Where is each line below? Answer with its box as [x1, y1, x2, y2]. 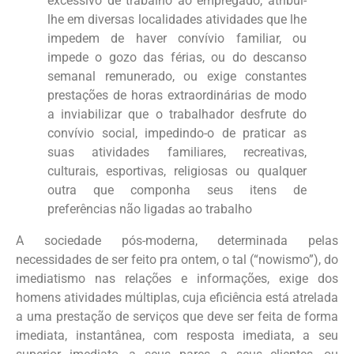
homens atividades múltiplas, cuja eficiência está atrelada [16, 289, 338, 305]
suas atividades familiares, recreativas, [47, 144, 307, 160]
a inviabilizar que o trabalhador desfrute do [47, 106, 307, 122]
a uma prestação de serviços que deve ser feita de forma [16, 308, 338, 324]
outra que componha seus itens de [47, 182, 307, 198]
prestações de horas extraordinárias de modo [47, 87, 307, 103]
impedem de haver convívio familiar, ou [47, 30, 307, 46]
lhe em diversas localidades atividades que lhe [47, 11, 307, 27]
